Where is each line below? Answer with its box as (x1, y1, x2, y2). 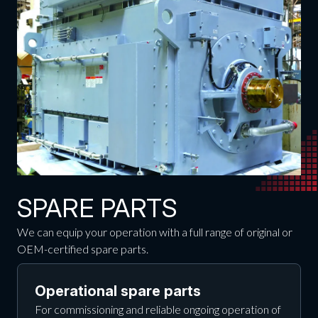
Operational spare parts (34, 283, 201, 300)
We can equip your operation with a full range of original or (16, 225, 292, 239)
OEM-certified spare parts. (16, 242, 148, 256)
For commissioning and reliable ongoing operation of (34, 302, 281, 317)
